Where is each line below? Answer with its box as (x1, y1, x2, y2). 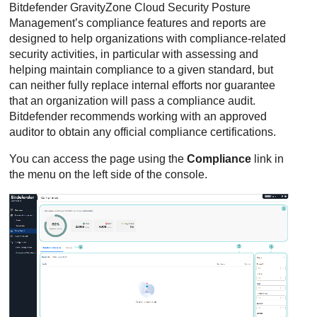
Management (9, 17, 76, 29)
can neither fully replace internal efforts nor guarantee (9, 79, 276, 91)
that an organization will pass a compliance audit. (9, 95, 256, 107)
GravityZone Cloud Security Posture (70, 1, 251, 13)
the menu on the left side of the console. (9, 168, 208, 180)
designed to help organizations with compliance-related (9, 33, 287, 45)
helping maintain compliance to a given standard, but (9, 64, 274, 76)
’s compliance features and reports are (75, 17, 267, 29)
